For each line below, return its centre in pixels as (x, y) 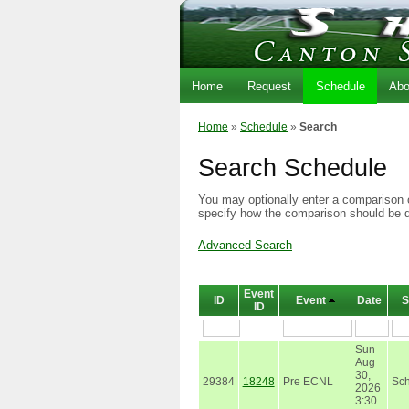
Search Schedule (293, 168)
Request (269, 86)
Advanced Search (245, 245)
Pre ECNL (308, 381)
